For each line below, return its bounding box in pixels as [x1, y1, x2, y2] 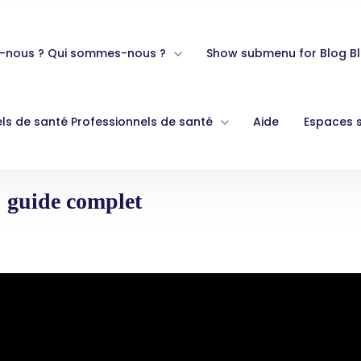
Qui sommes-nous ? [48, 45, 167, 61]
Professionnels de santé [71, 114, 214, 130]
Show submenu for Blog [206, 45, 347, 61]
